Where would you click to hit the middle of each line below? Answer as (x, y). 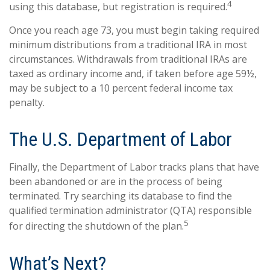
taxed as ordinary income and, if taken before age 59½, (133, 74)
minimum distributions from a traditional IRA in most (128, 45)
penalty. (27, 103)
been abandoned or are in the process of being (116, 182)
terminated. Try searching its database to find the (121, 196)
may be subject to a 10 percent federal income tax (121, 88)
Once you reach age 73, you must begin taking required (134, 30)
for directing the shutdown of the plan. (96, 226)
